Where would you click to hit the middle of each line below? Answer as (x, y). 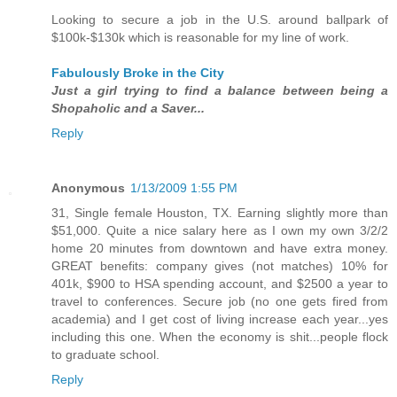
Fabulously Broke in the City (138, 73)
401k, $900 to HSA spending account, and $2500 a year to (220, 284)
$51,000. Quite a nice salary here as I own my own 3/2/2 (220, 231)
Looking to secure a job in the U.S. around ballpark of (220, 20)
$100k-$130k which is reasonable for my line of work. (200, 38)
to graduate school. (105, 355)
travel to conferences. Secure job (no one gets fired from (220, 302)
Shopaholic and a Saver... (128, 109)
